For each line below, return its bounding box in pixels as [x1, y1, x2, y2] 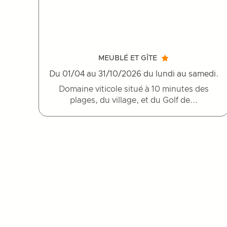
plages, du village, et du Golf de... [70, 96, 198, 105]
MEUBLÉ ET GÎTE [98, 55, 157, 62]
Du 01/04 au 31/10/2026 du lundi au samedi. [49, 70, 218, 79]
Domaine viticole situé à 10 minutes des [59, 85, 209, 94]
